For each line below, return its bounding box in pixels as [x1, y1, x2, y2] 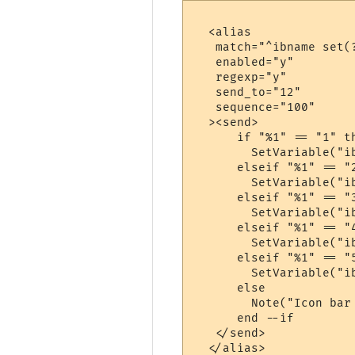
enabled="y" [194, 55, 295, 70]
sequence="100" [194, 101, 316, 115]
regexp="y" [194, 71, 288, 85]
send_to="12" [194, 86, 302, 100]
